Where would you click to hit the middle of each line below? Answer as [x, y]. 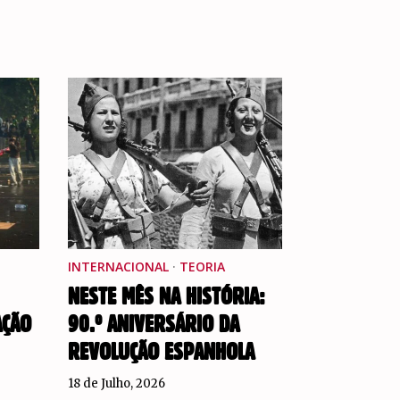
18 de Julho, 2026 [117, 384]
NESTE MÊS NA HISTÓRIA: [167, 298]
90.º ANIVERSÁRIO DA [154, 325]
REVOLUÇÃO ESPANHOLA [162, 353]
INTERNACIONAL [119, 267]
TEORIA [203, 267]
